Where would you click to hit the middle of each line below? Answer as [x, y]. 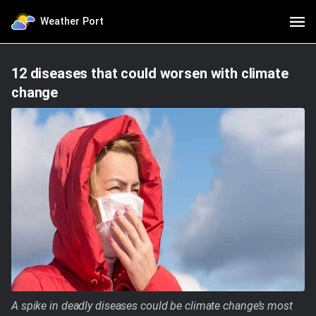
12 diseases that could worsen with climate [150, 73]
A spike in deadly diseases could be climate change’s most [152, 306]
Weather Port [72, 22]
